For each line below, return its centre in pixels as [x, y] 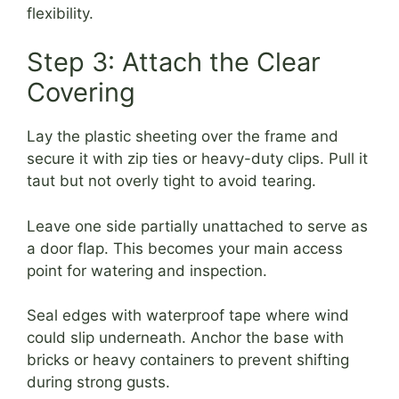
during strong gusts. [98, 383]
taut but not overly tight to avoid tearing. [171, 181]
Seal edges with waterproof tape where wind [188, 316]
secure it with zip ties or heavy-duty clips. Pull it [197, 159]
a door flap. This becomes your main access [185, 248]
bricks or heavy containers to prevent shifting [188, 360]
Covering [81, 93]
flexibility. [60, 13]
